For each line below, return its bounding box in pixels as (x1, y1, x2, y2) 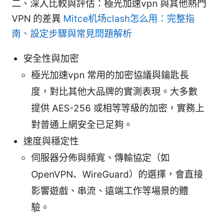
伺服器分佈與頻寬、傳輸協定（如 (31, 152, 170, 164)
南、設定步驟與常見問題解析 (12, 28, 132, 40)
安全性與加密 (23, 53, 79, 65)
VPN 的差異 (12, 13, 63, 25)
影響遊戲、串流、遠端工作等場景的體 (31, 185, 188, 197)
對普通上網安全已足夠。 (31, 119, 133, 131)
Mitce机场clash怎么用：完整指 (63, 13, 195, 25)
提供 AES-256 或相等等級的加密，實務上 (31, 103, 204, 114)
